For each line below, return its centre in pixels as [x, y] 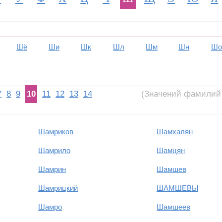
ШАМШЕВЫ [177, 188]
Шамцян [171, 150]
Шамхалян [175, 132]
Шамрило [54, 150]
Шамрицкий [58, 188]
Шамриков [56, 132]
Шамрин [52, 169]
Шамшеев [173, 207]
